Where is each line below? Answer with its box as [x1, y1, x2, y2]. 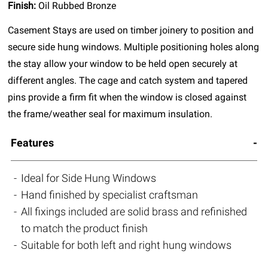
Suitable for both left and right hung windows [21, 239, 232, 252]
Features [10, 136, 54, 150]
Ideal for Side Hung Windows [21, 172, 157, 185]
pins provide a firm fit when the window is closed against [8, 92, 247, 103]
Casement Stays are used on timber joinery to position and [8, 25, 254, 36]
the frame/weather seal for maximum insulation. [8, 108, 213, 120]
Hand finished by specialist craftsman [21, 188, 199, 202]
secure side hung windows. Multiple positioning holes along [8, 41, 260, 53]
